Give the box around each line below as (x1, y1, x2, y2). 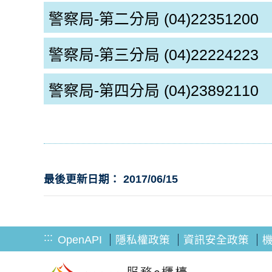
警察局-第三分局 (49, 46, 160, 63)
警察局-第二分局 (49, 10, 160, 27)
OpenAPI (58, 234, 102, 246)
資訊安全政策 (183, 234, 249, 246)
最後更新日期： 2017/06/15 (44, 173, 178, 185)
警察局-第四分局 (49, 82, 160, 99)
